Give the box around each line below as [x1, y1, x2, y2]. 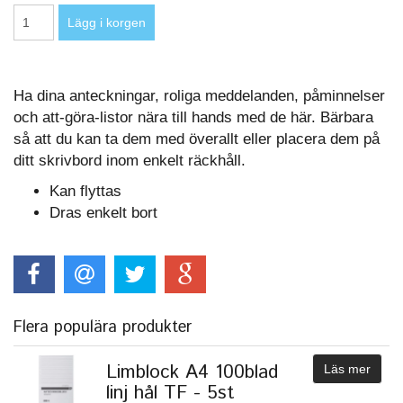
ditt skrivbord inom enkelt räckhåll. [13, 152, 246, 169]
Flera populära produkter [13, 315, 192, 339]
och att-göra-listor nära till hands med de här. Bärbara [13, 109, 373, 126]
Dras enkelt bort [49, 204, 157, 221]
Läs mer [324, 361, 371, 376]
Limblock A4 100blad [106, 358, 278, 386]
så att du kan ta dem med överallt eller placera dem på [13, 130, 380, 148]
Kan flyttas [49, 183, 121, 200]
